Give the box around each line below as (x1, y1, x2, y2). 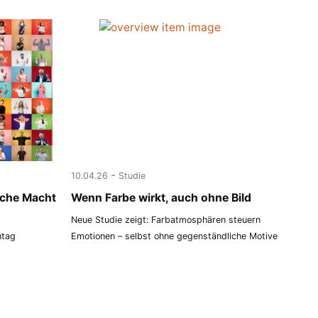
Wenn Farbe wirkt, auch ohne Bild (71, 190, 252, 204)
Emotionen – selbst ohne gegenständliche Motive (71, 230, 278, 241)
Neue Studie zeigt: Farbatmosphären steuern (71, 214, 261, 225)
